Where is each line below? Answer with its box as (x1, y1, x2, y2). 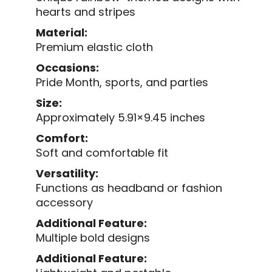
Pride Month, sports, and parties (36, 74, 208, 90)
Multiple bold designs (36, 229, 150, 245)
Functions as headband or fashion (36, 180, 222, 195)
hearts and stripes (36, 4, 135, 19)
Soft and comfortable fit (36, 144, 168, 160)
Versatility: (36, 165, 98, 181)
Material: (36, 24, 87, 40)
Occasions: (36, 59, 99, 75)
